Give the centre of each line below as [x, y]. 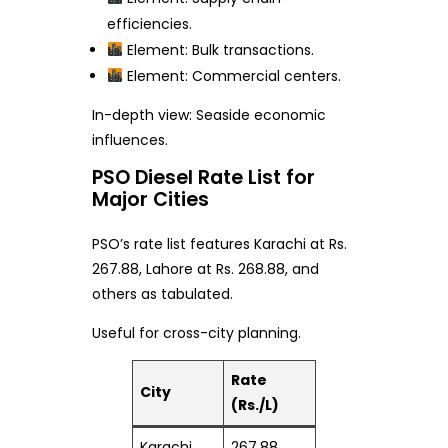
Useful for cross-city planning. [196, 332]
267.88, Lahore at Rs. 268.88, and [205, 268]
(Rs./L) [254, 404]
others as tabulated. [162, 293]
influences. [129, 139]
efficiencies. [150, 23]
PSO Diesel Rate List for [203, 177]
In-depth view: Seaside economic [208, 114]
